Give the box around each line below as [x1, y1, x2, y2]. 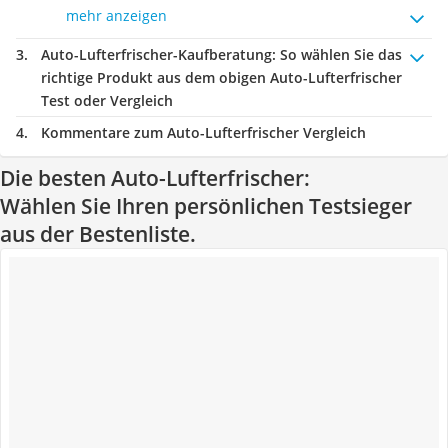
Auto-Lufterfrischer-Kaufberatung [41, 45, 272, 64]
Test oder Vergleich [41, 91, 173, 110]
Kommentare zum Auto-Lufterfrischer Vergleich [41, 123, 366, 142]
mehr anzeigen [66, 6, 167, 25]
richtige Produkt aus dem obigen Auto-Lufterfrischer [41, 68, 402, 87]
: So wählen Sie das [272, 45, 402, 64]
